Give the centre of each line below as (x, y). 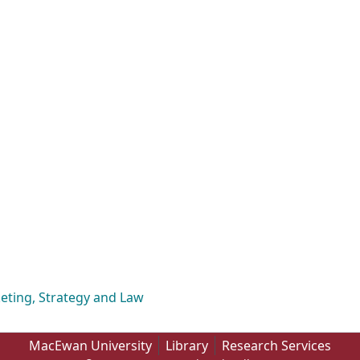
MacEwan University (90, 346)
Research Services (276, 346)
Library (187, 346)
